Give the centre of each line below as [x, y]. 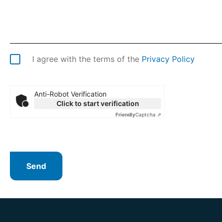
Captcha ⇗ [148, 114]
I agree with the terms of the [87, 59]
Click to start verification [98, 103]
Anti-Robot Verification [70, 94]
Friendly [125, 114]
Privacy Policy [168, 59]
